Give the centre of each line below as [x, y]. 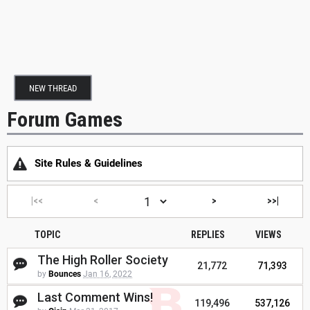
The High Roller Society [103, 260]
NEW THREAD [53, 88]
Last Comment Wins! [95, 298]
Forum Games [65, 119]
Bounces [65, 274]
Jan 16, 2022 [108, 274]
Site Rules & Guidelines [89, 164]
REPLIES [208, 235]
